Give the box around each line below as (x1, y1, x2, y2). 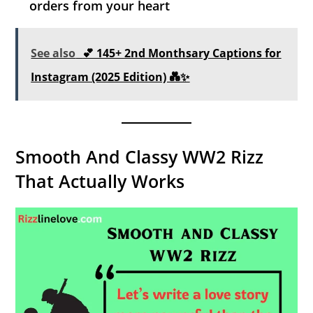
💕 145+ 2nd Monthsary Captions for (82, 45, 282, 61)
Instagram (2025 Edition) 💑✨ (31, 68, 190, 85)
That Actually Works (15, 168, 185, 193)
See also (31, 45, 76, 61)
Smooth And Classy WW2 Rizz (15, 144, 264, 168)
